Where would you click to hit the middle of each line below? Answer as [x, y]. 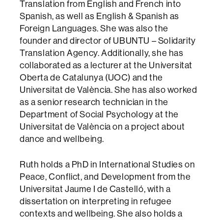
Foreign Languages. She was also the [94, 28]
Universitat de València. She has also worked [109, 90]
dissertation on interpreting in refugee [96, 201]
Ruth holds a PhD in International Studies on [108, 164]
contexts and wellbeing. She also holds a [101, 213]
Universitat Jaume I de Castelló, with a [95, 189]
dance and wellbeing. [62, 139]
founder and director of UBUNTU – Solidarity [108, 41]
